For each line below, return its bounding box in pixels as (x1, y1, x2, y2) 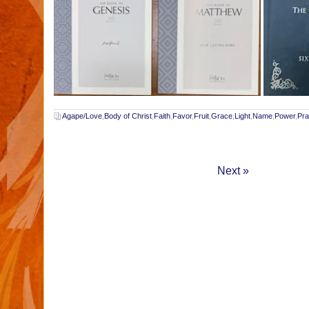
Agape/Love (62, 111, 102, 120)
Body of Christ (104, 111, 152, 120)
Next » (217, 164, 249, 177)
